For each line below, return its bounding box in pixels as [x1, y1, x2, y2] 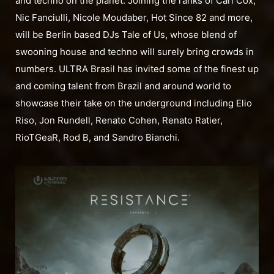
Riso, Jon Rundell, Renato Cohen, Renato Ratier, [15, 114, 223, 127]
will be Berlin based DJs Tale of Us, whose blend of [15, 29, 237, 41]
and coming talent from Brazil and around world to [15, 80, 231, 92]
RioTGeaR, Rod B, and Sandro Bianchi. [15, 131, 180, 144]
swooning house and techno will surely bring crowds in [15, 46, 254, 58]
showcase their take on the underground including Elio [15, 97, 252, 109]
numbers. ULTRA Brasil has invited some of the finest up [15, 63, 259, 75]
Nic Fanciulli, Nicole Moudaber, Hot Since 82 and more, [15, 12, 253, 24]
